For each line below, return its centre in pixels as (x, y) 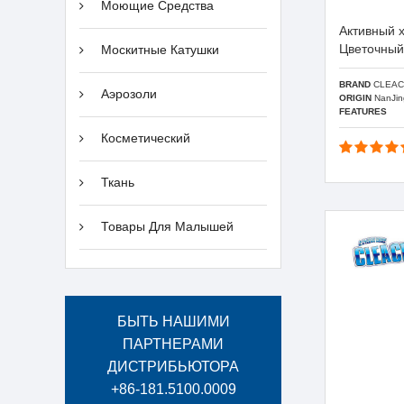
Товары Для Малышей (168, 227)
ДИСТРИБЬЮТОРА (173, 367)
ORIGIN (355, 97)
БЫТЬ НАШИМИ (173, 322)
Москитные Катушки (161, 50)
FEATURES (363, 111)
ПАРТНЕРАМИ (173, 344)
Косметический (146, 139)
